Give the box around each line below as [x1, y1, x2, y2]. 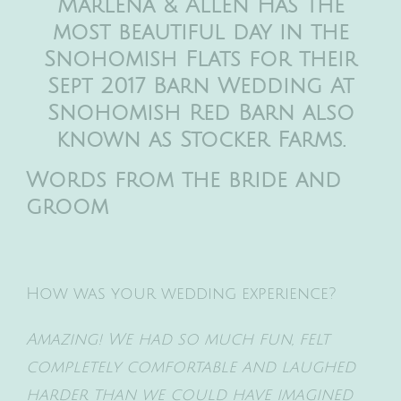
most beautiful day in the [52, 20, 349, 44]
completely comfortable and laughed [26, 357, 355, 376]
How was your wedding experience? [26, 284, 337, 303]
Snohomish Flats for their [44, 47, 357, 71]
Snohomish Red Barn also [47, 100, 354, 124]
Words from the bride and [26, 168, 341, 192]
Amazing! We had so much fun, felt [26, 329, 329, 348]
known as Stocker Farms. [55, 127, 346, 151]
